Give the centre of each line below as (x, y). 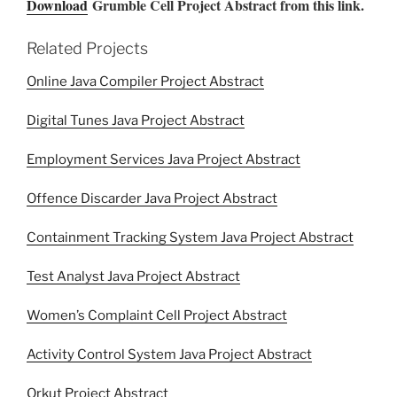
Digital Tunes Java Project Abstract (136, 121)
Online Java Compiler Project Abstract (145, 82)
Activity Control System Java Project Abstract (169, 355)
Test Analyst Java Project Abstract (133, 277)
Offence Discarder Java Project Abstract (152, 199)
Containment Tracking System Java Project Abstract (190, 238)
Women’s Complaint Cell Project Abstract (157, 316)
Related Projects (87, 48)
